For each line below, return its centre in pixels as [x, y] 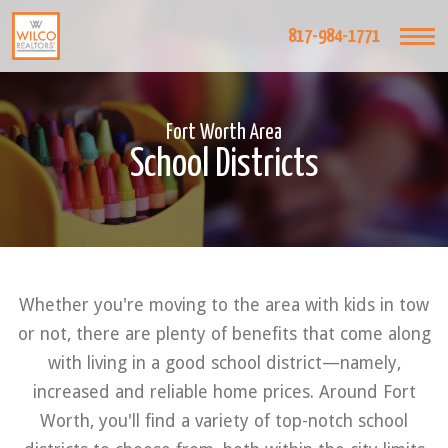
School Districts [224, 165]
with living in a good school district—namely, [224, 363]
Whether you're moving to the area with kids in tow [224, 305]
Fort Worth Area [224, 133]
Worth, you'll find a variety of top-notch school [224, 421]
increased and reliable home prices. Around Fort [224, 392]
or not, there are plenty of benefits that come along [224, 334]
